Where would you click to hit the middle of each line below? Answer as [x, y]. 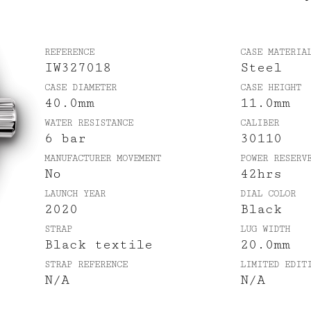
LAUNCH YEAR [75, 194]
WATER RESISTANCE [89, 123]
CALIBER [260, 123]
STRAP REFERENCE [86, 264]
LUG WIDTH [265, 229]
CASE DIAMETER [81, 87]
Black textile [99, 244]
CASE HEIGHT [271, 87]
